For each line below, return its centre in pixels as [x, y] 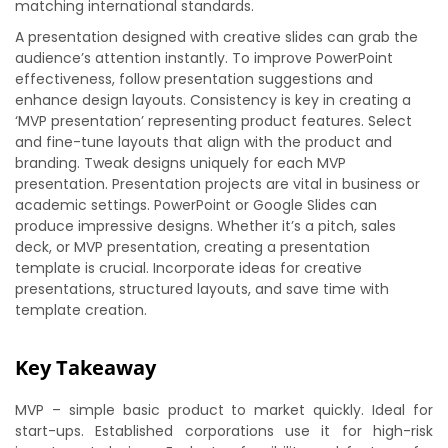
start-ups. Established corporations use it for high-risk [224, 431]
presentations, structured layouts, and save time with [202, 289]
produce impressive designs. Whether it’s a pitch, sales [205, 226]
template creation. [81, 310]
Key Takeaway [88, 367]
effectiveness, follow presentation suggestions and [194, 79]
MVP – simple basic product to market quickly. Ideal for [224, 410]
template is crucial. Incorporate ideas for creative [188, 268]
